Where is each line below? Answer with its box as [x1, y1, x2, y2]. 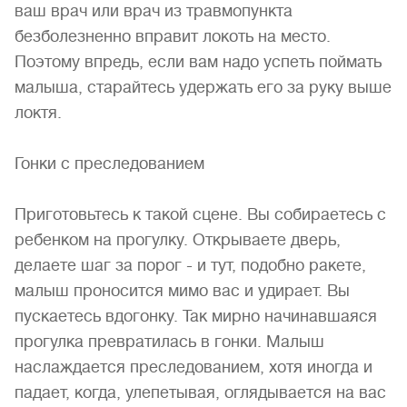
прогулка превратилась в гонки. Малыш [15, 333, 324, 351]
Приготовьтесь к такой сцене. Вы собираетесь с [15, 205, 386, 223]
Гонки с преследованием [15, 154, 204, 173]
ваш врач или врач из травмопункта [15, 2, 293, 20]
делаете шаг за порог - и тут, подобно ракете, [15, 256, 366, 274]
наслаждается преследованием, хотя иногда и [15, 358, 372, 376]
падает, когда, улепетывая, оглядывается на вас [15, 383, 386, 402]
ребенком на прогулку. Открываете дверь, [15, 231, 341, 249]
